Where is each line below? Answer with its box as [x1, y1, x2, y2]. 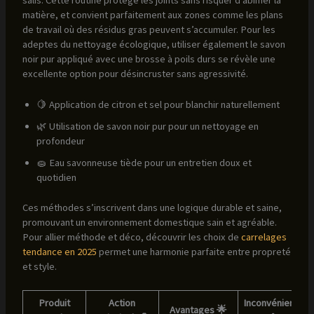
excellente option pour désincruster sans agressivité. [22, 67, 248, 80]
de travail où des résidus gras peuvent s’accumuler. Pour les [22, 22, 275, 36]
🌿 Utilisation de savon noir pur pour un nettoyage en [36, 120, 259, 133]
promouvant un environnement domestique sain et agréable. [22, 216, 277, 229]
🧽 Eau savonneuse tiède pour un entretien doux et [36, 156, 252, 170]
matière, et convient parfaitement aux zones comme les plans [22, 8, 283, 21]
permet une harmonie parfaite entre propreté [96, 245, 291, 259]
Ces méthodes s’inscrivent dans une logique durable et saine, [22, 201, 282, 214]
